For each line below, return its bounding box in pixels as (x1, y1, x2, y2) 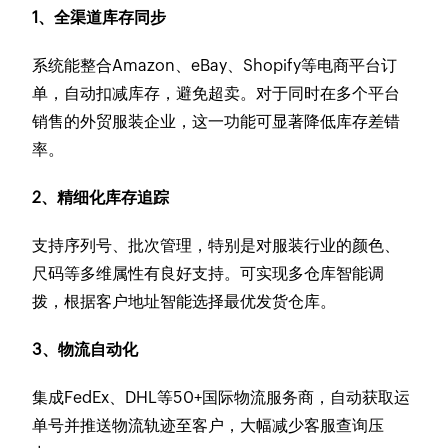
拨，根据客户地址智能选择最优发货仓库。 (32, 291, 337, 311)
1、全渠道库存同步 (32, 7, 167, 27)
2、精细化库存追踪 (32, 187, 170, 207)
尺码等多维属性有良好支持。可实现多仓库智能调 (32, 263, 385, 283)
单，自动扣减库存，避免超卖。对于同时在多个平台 (32, 83, 401, 103)
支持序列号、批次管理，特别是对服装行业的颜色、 (32, 235, 401, 255)
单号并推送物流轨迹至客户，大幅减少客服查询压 (32, 415, 385, 435)
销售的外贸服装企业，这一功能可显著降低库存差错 (32, 111, 401, 131)
